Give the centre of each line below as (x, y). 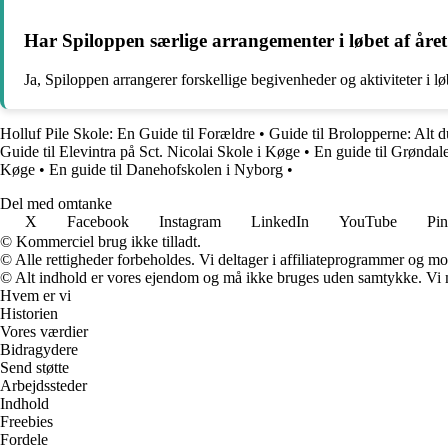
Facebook (98, 221)
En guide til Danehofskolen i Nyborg (166, 169)
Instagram (190, 221)
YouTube (368, 221)
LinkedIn (280, 221)
